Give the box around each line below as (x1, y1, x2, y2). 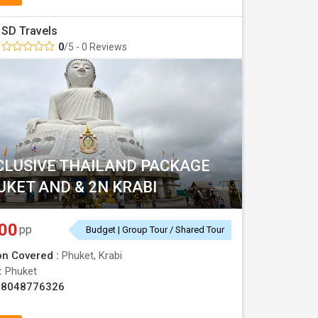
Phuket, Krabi (62, 249, 122, 262)
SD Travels (1, 24, 57, 38)
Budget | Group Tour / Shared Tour (86, 224, 224, 235)
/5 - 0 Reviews (64, 41, 127, 53)
